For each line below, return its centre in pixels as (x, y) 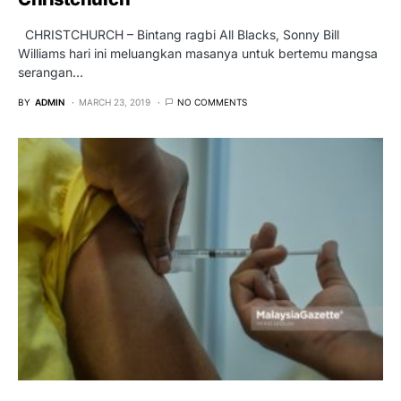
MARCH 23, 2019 (115, 102)
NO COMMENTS (212, 102)
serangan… (51, 73)
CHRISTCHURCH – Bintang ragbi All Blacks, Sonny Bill (179, 35)
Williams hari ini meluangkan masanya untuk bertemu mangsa (198, 54)
